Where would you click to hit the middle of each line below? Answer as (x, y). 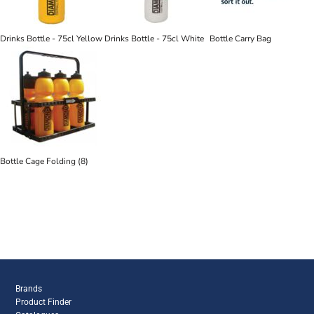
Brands (29, 288)
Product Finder (44, 302)
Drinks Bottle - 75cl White (155, 39)
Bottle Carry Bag (240, 39)
